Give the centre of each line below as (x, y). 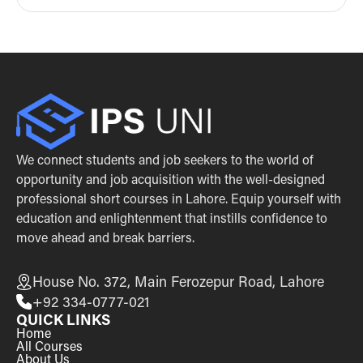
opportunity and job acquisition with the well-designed (171, 178)
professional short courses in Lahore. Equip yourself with (179, 198)
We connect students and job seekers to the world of (165, 159)
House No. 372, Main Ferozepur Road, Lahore (178, 281)
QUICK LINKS (63, 319)
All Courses (49, 345)
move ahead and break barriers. (105, 237)
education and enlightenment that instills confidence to (172, 217)
